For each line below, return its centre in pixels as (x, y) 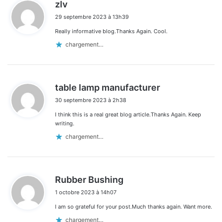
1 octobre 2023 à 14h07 (86, 192)
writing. (65, 123)
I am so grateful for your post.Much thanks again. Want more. (134, 206)
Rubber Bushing (89, 179)
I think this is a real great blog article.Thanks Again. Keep (128, 114)
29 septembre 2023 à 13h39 (92, 17)
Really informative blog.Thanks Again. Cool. (111, 31)
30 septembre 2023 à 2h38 (91, 100)
